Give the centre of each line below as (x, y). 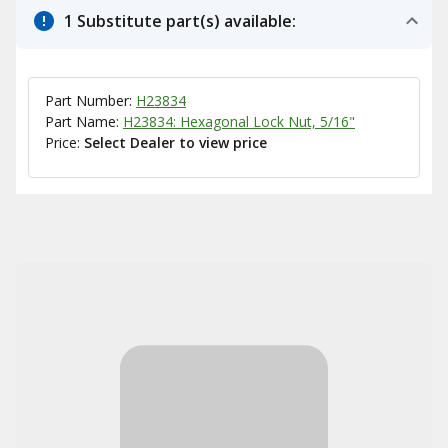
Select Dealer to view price (175, 142)
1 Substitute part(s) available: (180, 21)
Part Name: (84, 121)
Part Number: (90, 100)
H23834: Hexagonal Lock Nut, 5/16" (239, 121)
